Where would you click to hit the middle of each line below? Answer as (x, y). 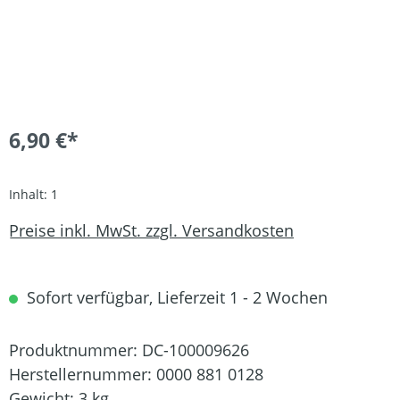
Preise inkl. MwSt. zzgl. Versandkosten (151, 230)
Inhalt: (30, 194)
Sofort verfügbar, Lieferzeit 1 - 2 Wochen (175, 297)
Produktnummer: (75, 350)
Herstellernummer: (83, 374)
